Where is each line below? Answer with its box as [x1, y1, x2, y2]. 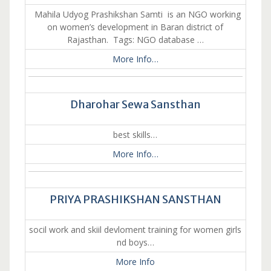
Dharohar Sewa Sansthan [70, 97, 201, 111]
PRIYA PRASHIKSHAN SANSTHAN [49, 192, 221, 206]
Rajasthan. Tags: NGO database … [67, 34, 204, 45]
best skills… [113, 129, 158, 140]
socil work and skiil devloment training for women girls [29, 224, 242, 235]
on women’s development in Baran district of [47, 21, 224, 33]
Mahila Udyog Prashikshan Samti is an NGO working [30, 8, 241, 20]
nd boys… [116, 237, 154, 248]
